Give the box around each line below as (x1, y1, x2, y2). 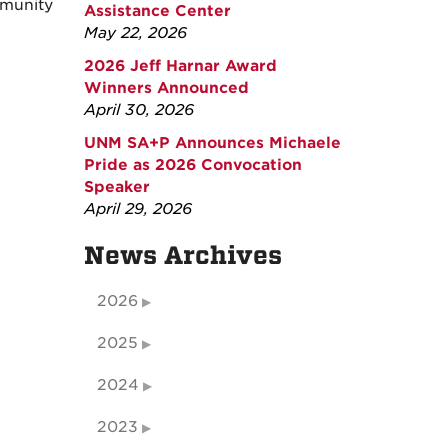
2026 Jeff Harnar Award (83, 57, 277, 76)
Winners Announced (83, 79, 249, 98)
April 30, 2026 (83, 101, 194, 120)
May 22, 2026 (83, 24, 187, 43)
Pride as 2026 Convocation (83, 156, 302, 175)
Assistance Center (83, 2, 231, 21)
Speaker (83, 178, 150, 197)
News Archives (83, 241, 282, 271)
